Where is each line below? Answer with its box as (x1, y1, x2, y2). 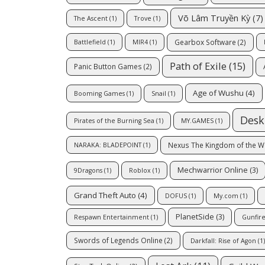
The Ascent (74, 14, 108, 23)
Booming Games (74, 89, 125, 98)
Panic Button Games (74, 62, 142, 72)
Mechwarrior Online (177, 165, 248, 176)
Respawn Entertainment (74, 212, 149, 221)
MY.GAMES (181, 116, 214, 125)
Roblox (129, 166, 151, 175)
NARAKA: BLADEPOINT (74, 141, 141, 150)
